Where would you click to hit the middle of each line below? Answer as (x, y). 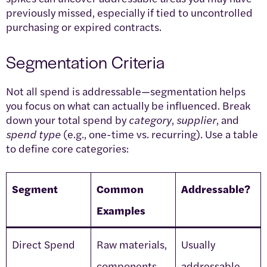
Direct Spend (44, 244)
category (150, 119)
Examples (121, 210)
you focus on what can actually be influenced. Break (128, 105)
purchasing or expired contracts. (84, 26)
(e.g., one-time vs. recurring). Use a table (159, 133)
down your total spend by (67, 119)
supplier (196, 119)
